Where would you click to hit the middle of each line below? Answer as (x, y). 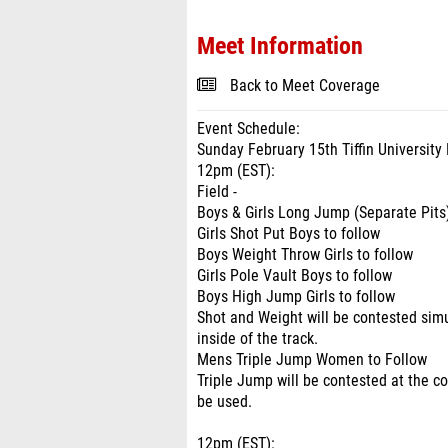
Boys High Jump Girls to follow (296, 297)
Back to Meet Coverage (305, 86)
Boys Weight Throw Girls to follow (305, 255)
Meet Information (280, 46)
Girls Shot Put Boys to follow (288, 234)
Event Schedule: (248, 129)
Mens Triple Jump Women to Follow (312, 360)
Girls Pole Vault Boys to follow (294, 276)
